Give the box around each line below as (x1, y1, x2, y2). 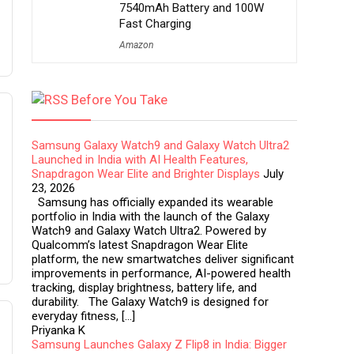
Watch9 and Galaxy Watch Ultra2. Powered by (32, 224, 266, 238)
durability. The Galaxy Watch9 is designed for (32, 295, 269, 309)
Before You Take (71, 92, 168, 107)
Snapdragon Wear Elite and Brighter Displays (32, 167, 260, 181)
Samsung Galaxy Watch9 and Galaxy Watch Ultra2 (32, 138, 289, 153)
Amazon (119, 40, 153, 51)
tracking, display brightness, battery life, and (32, 281, 257, 295)
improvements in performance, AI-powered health (32, 266, 291, 281)
